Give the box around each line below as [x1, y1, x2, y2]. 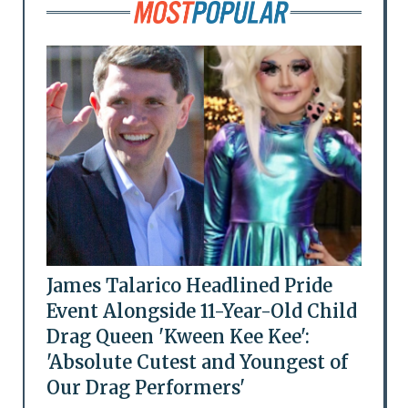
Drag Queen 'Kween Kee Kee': [46, 324, 310, 348]
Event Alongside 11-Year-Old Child [46, 299, 357, 322]
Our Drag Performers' [46, 375, 245, 399]
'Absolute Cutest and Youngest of [46, 350, 348, 373]
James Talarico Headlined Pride [46, 273, 332, 297]
